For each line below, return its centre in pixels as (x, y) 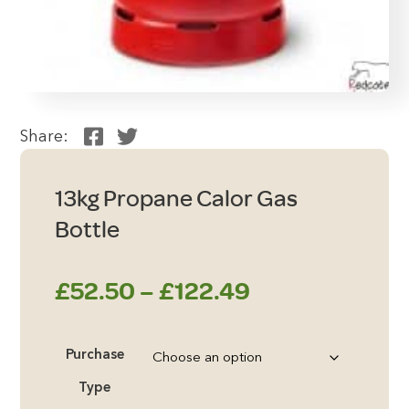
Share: (45, 138)
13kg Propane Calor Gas (176, 199)
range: (285, 331)
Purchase (94, 355)
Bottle (87, 230)
